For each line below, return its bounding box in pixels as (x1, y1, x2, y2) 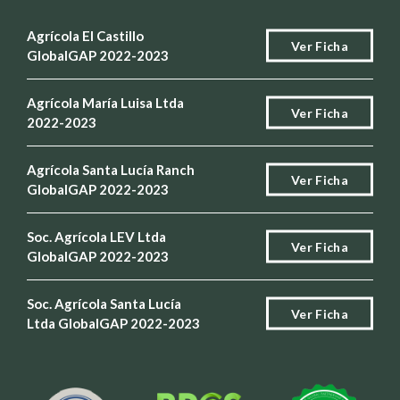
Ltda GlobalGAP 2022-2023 (27, 315, 200, 332)
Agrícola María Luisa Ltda (27, 95, 184, 112)
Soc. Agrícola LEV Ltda (27, 229, 166, 246)
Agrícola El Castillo (27, 28, 144, 45)
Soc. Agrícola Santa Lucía (27, 296, 181, 312)
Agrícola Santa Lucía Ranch (27, 162, 195, 179)
